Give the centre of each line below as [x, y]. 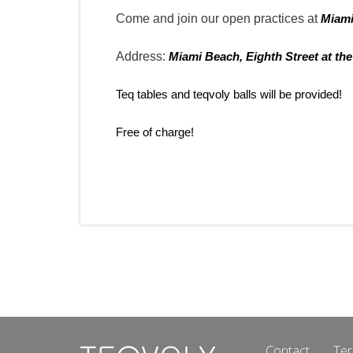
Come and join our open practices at [218, 18]
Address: [142, 56]
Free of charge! [155, 132]
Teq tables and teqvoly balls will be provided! [229, 94]
